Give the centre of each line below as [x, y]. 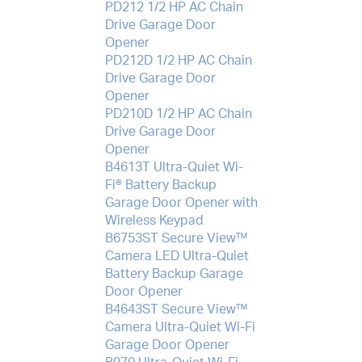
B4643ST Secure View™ [176, 309]
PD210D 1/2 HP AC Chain [178, 114]
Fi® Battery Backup [160, 185]
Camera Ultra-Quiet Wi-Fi [180, 327]
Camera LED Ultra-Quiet [177, 256]
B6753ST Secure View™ [176, 238]
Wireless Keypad [154, 220]
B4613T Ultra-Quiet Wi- [174, 167]
